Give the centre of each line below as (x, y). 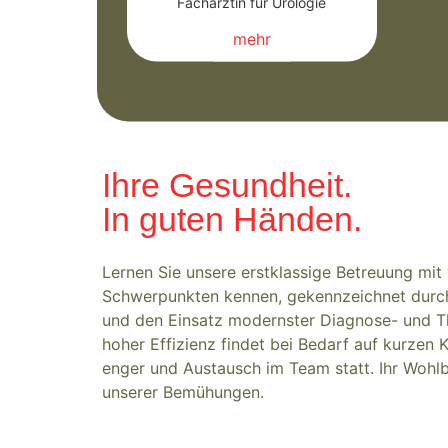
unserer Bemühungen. (183, 391)
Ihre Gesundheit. (227, 184)
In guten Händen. (232, 218)
